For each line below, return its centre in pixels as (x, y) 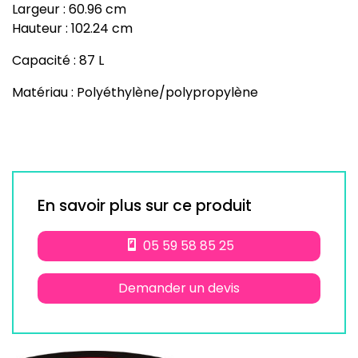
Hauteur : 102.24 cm (72, 28)
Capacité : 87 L (58, 60)
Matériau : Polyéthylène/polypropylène (135, 92)
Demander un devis (179, 288)
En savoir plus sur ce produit (145, 205)
